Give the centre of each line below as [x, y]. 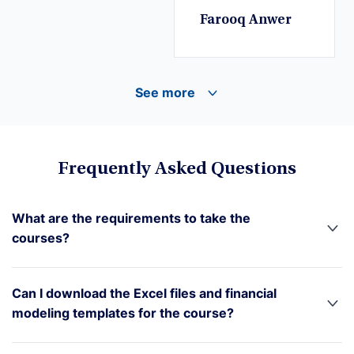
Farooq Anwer [246, 20]
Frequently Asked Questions [177, 169]
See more [165, 92]
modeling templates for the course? [123, 313]
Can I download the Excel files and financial [144, 293]
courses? [41, 237]
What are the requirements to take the [131, 218]
